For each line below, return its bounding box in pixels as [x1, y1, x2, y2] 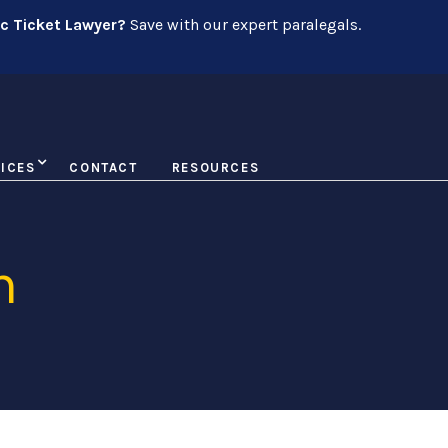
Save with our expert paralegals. [126, 15, 361, 34]
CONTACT [69, 160, 138, 175]
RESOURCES [171, 160, 260, 175]
